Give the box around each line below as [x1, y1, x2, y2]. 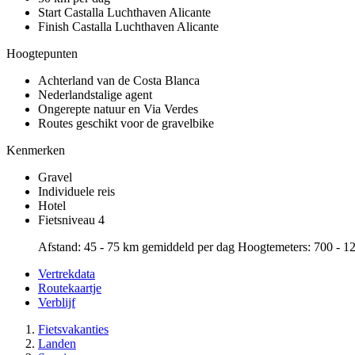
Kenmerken [6, 143, 65, 158]
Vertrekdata [38, 267, 95, 281]
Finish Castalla [38, 20, 115, 34]
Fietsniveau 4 [38, 213, 105, 227]
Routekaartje [38, 281, 101, 296]
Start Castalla [38, 6, 107, 20]
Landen [38, 337, 76, 351]
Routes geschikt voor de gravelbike [38, 116, 214, 131]
